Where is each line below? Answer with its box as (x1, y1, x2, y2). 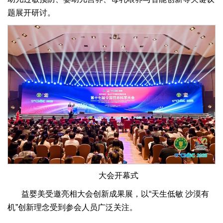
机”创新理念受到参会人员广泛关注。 (7, 203, 137, 212)
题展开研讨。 (7, 8, 55, 17)
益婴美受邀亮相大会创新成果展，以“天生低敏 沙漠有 (21, 189, 209, 198)
